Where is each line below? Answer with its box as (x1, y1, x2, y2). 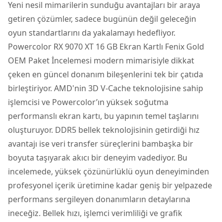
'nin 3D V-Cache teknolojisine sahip (72, 82, 203, 94)
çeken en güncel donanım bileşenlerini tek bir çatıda (8, 68, 203, 80)
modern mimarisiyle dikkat (92, 55, 194, 66)
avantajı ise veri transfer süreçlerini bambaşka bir (8, 138, 193, 149)
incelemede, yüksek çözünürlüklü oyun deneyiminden (8, 166, 209, 177)
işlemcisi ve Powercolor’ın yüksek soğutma (8, 96, 168, 108)
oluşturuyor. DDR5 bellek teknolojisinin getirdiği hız (8, 124, 200, 135)
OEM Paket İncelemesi (8, 55, 92, 66)
